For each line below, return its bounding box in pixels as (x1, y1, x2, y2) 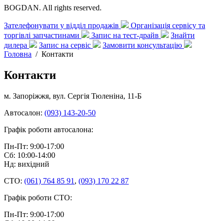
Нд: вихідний (4, 159, 49, 168)
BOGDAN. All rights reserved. (4, 3, 102, 12)
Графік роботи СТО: (4, 193, 72, 202)
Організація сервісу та (131, 21, 205, 30)
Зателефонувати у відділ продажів (4, 21, 121, 30)
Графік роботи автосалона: (4, 125, 93, 134)
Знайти (171, 31, 195, 39)
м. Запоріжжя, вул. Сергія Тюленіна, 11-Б (4, 91, 142, 100)
